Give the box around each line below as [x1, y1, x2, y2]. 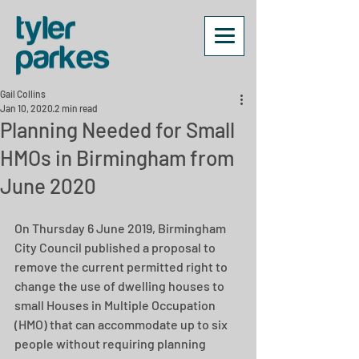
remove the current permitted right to [14, 259, 230, 274]
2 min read [54, 103, 98, 114]
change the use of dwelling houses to [14, 278, 227, 293]
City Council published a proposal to [14, 240, 218, 255]
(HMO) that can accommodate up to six [14, 317, 230, 332]
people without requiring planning [14, 336, 208, 351]
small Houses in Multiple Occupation [14, 297, 218, 313]
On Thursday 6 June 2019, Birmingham [14, 220, 228, 236]
